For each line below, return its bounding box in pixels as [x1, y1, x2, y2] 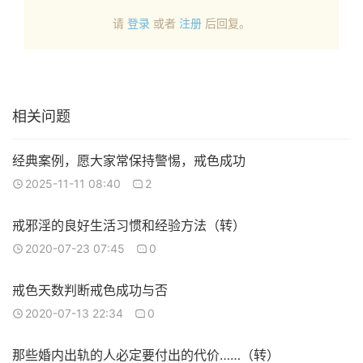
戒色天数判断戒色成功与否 [12, 282, 168, 298]
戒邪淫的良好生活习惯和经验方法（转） [12, 217, 246, 233]
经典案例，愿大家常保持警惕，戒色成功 [12, 152, 246, 169]
